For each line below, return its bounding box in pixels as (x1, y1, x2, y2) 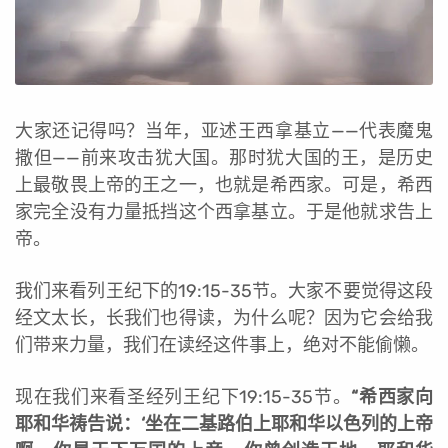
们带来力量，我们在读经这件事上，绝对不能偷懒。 (15, 333, 429, 356)
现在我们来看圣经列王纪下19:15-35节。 (15, 385, 352, 408)
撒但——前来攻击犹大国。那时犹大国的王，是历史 (15, 146, 433, 169)
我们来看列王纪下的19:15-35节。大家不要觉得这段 (15, 279, 433, 302)
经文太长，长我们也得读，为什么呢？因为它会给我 (15, 306, 433, 329)
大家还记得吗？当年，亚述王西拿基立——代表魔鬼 (15, 119, 433, 142)
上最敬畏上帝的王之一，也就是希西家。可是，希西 (15, 173, 433, 196)
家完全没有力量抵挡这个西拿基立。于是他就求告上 (15, 200, 433, 223)
